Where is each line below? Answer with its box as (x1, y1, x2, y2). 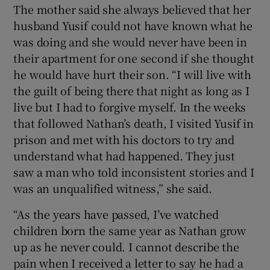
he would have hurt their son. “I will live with (13, 66, 252, 82)
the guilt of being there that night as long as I (13, 82, 250, 98)
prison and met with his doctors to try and (13, 131, 235, 147)
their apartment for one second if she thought (13, 49, 254, 66)
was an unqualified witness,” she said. (13, 180, 212, 196)
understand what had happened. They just (13, 147, 235, 163)
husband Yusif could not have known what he (13, 17, 253, 33)
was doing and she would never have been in (13, 33, 248, 49)
